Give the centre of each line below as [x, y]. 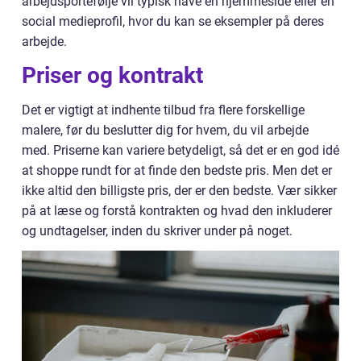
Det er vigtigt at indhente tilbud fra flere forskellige [163, 110]
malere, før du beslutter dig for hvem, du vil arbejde [165, 130]
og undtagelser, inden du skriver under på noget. [157, 231]
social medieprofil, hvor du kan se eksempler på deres [173, 21]
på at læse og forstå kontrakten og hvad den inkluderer [177, 211]
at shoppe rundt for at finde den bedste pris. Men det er [177, 170]
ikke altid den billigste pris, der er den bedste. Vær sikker [179, 191]
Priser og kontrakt [112, 75]
